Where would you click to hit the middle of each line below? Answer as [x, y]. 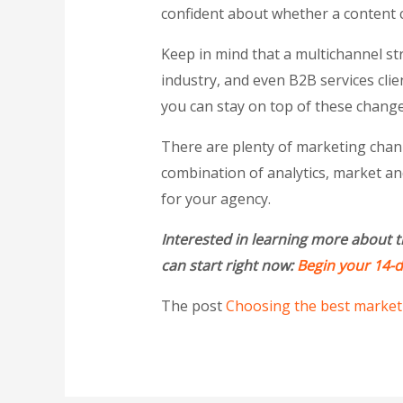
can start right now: [228, 266]
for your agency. [215, 199]
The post [193, 306]
